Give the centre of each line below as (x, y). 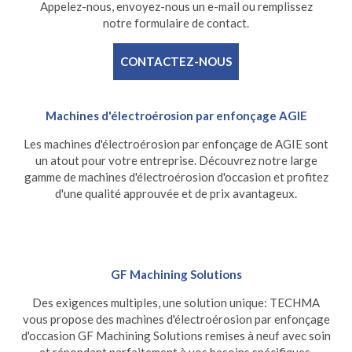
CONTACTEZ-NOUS (176, 62)
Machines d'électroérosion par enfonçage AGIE (176, 116)
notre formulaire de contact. (176, 23)
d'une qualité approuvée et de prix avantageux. (176, 194)
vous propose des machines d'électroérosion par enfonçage (176, 319)
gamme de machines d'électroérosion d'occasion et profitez (176, 177)
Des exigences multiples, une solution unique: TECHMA (176, 303)
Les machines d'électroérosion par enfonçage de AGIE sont (176, 144)
